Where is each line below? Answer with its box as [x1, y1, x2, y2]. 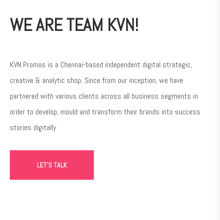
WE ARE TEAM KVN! [10, 13, 138, 36]
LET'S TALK [37, 160, 67, 169]
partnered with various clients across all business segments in [10, 90, 198, 101]
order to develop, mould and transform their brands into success [10, 106, 200, 117]
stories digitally [10, 122, 56, 133]
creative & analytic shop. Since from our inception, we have [10, 75, 183, 85]
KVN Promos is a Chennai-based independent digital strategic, [10, 59, 192, 70]
